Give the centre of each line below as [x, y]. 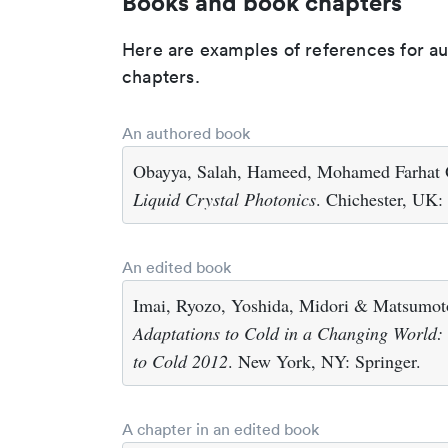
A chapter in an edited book [220, 429]
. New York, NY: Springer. [324, 361]
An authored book [186, 133]
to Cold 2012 [180, 361]
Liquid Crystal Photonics [224, 199]
